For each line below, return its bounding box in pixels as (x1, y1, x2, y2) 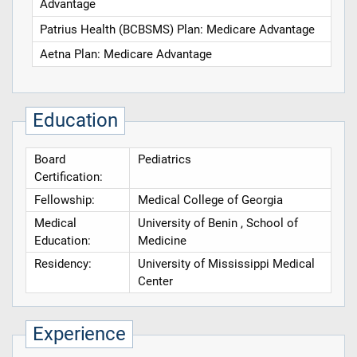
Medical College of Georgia (137, 193, 283, 208)
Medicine (137, 233, 186, 249)
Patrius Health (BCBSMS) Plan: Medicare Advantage (40, 22, 316, 37)
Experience (33, 323, 126, 346)
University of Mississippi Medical (137, 257, 315, 272)
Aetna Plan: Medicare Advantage (40, 47, 213, 62)
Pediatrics (137, 152, 191, 167)
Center (137, 274, 173, 289)
